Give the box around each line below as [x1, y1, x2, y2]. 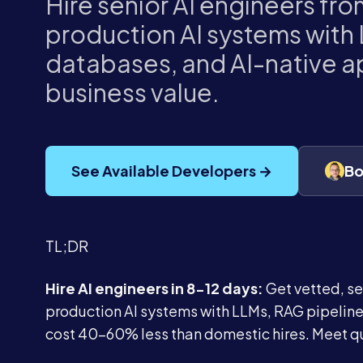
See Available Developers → [71, 161, 272, 180]
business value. [45, 77, 220, 108]
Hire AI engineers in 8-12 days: [45, 279, 263, 297]
